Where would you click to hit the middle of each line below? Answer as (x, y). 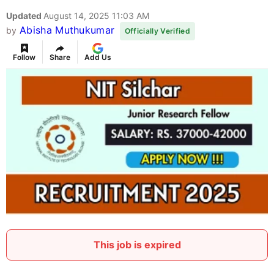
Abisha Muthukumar (67, 30)
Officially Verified (157, 31)
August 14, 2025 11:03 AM (96, 16)
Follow (24, 57)
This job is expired (137, 244)
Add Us (98, 57)
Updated (25, 16)
